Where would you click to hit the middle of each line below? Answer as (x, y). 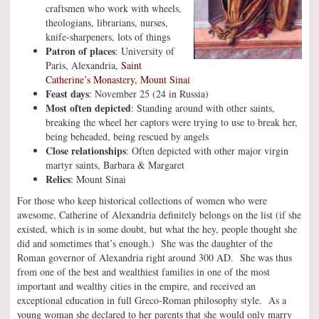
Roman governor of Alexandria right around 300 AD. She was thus (155, 257)
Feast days (67, 94)
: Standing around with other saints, (203, 108)
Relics (58, 179)
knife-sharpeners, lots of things (108, 37)
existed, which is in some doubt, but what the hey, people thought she (157, 229)
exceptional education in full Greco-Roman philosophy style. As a (152, 300)
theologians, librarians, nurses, (107, 22)
